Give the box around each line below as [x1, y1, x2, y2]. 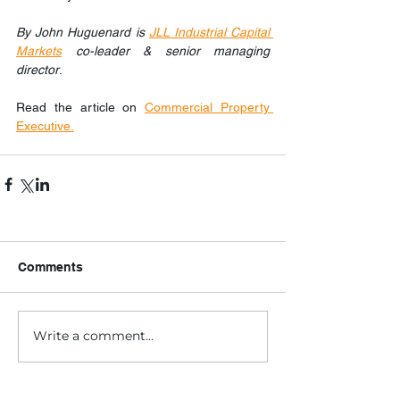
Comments [18, 259, 83, 274]
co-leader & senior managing [62, 43, 270, 58]
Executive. [16, 118, 74, 133]
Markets [16, 43, 62, 58]
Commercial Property [145, 99, 271, 114]
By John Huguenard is [16, 24, 149, 39]
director [16, 62, 59, 77]
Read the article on [16, 99, 146, 114]
